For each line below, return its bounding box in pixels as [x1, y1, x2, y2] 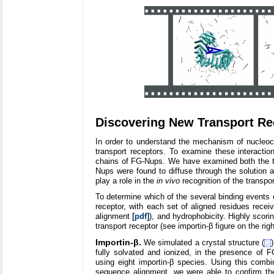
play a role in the [95, 176, 157, 186]
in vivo [157, 176, 180, 186]
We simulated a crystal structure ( [141, 238, 265, 248]
